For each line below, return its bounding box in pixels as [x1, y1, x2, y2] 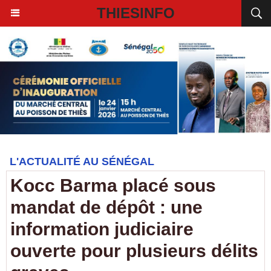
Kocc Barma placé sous [10, 175, 216, 195]
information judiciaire [10, 219, 194, 239]
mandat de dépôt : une [10, 197, 203, 217]
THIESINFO [96, 5, 175, 21]
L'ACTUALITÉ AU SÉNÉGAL [10, 155, 154, 168]
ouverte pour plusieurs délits [10, 241, 258, 261]
